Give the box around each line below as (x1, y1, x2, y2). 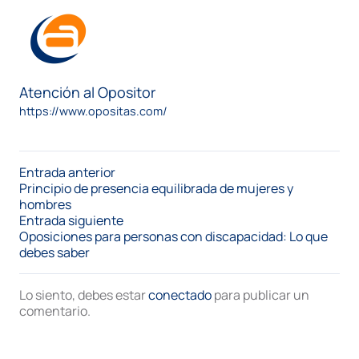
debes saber (19, 243, 90, 261)
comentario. (19, 301, 91, 320)
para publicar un (212, 285, 309, 304)
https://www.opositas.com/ (19, 103, 167, 119)
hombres (19, 195, 71, 213)
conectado (148, 285, 212, 304)
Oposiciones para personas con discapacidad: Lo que (19, 227, 328, 245)
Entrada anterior (19, 163, 115, 181)
